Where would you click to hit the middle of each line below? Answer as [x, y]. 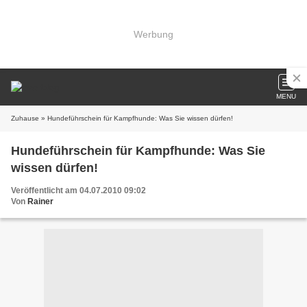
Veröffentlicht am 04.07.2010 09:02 [78, 191]
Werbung [153, 34]
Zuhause [25, 118]
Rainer [40, 201]
